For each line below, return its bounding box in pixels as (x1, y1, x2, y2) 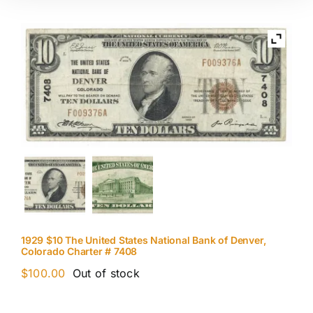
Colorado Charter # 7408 (21, 245, 138, 258)
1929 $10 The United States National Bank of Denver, (21, 234, 266, 247)
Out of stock (72, 266, 140, 281)
